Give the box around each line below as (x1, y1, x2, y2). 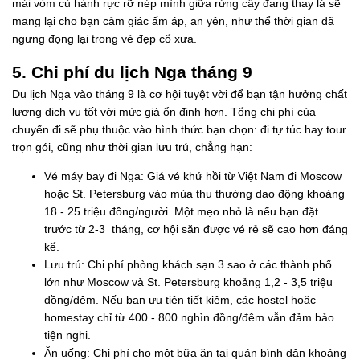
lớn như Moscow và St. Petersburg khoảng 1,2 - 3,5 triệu (44, 275, 333, 288)
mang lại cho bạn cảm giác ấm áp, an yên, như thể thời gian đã (12, 14, 334, 27)
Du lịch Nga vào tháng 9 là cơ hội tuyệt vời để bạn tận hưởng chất (12, 87, 347, 100)
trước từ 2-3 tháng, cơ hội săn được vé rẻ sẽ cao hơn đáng (44, 222, 348, 235)
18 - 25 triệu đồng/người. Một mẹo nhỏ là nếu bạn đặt (44, 204, 318, 218)
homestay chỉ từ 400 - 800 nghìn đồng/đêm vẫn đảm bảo (44, 310, 334, 324)
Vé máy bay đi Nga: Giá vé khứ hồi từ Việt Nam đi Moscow (44, 169, 342, 182)
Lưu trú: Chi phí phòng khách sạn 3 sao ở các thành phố (44, 257, 332, 271)
